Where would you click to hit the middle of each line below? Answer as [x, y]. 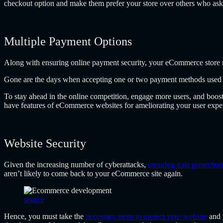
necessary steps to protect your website [146, 216]
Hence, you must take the [45, 216]
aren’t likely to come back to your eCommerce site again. [93, 173]
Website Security [45, 143]
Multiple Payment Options [68, 41]
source [34, 199]
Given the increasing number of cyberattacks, [76, 164]
